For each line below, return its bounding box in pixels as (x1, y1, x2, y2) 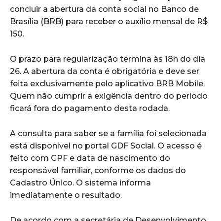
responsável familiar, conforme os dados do (10, 165, 186, 175)
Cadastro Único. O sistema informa (10, 178, 151, 187)
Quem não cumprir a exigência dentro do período (10, 91, 208, 101)
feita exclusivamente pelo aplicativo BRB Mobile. (10, 78, 205, 88)
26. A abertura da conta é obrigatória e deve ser (10, 66, 199, 76)
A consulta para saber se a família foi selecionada (10, 128, 207, 138)
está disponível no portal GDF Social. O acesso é (10, 141, 202, 150)
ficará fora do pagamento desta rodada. (10, 103, 170, 113)
